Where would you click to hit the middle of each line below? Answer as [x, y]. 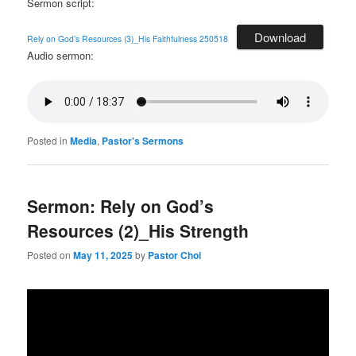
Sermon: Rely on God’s [121, 206]
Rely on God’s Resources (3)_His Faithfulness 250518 [128, 38]
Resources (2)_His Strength [138, 231]
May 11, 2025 [103, 255]
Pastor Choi [175, 255]
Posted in [48, 140]
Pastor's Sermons [143, 140]
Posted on [50, 255]
